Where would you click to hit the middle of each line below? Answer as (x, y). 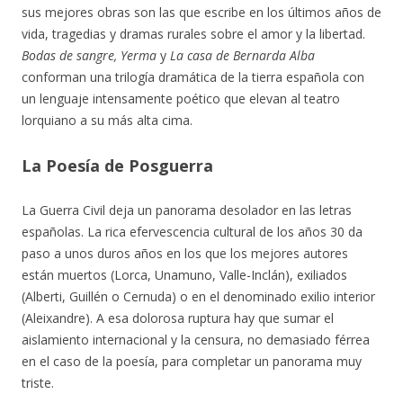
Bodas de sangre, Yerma (89, 55)
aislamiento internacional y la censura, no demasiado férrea (196, 340)
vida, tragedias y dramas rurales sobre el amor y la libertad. (193, 34)
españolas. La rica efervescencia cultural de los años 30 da (192, 232)
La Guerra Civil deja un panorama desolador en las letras (187, 210)
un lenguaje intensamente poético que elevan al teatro (181, 99)
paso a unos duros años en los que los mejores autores (185, 253)
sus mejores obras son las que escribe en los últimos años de (201, 12)
